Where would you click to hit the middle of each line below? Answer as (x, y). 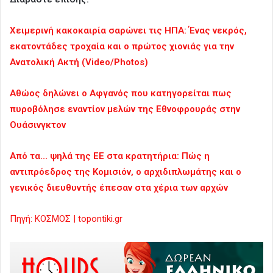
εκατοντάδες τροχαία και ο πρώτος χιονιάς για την (122, 47)
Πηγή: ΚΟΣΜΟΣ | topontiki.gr (66, 219)
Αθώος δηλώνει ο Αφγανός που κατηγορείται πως (121, 94)
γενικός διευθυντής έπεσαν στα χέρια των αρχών (119, 188)
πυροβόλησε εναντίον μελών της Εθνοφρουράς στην (125, 109)
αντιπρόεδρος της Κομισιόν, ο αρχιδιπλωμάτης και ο (126, 172)
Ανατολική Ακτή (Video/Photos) (79, 62)
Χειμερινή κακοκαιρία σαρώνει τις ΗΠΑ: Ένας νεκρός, (128, 31)
